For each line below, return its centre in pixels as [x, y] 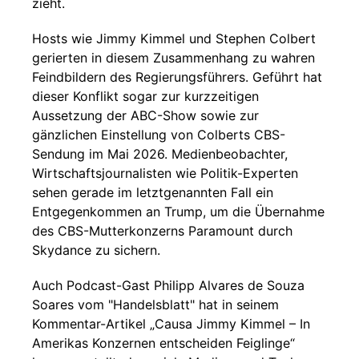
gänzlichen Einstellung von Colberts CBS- [159, 135]
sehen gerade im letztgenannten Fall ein [153, 192]
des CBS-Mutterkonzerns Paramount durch [162, 231]
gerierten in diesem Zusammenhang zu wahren [173, 58]
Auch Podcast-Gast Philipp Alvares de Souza [168, 285]
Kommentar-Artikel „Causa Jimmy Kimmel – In [171, 324]
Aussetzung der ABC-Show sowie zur [145, 115]
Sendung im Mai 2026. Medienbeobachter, [160, 154]
